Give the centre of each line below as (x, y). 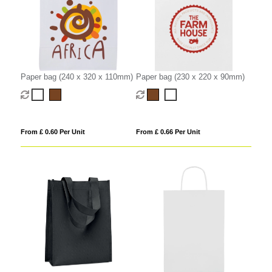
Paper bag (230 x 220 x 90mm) (190, 77)
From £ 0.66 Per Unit (168, 132)
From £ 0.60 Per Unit (53, 132)
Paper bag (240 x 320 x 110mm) (76, 77)
